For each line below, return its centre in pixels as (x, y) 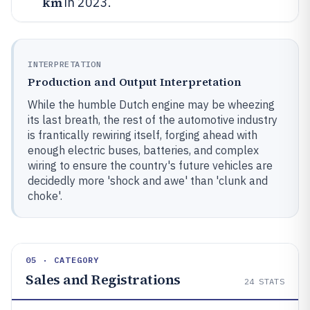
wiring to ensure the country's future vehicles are (150, 165)
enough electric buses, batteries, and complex (143, 150)
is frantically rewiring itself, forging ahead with (143, 135)
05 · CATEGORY (63, 260)
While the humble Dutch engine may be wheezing (151, 104)
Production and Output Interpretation (135, 82)
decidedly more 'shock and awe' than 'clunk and (148, 181)
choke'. (45, 196)
